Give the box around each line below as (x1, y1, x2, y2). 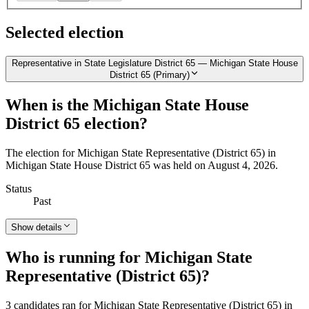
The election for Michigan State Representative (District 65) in (6, 147, 276, 159)
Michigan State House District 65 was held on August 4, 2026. (6, 159, 278, 172)
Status (6, 183, 32, 195)
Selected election (6, 23, 123, 42)
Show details (11, 222, 62, 233)
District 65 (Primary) (110, 70, 190, 81)
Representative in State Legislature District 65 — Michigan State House (11, 58, 298, 69)
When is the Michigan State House (6, 96, 249, 114)
